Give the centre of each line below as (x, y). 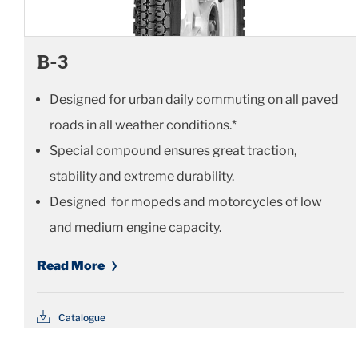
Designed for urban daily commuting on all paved (194, 100)
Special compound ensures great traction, (173, 151)
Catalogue (82, 318)
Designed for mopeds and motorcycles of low (186, 202)
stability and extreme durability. (142, 177)
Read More (71, 266)
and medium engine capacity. (135, 228)
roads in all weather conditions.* (143, 125)
